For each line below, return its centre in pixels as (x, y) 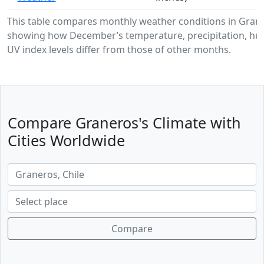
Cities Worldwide (66, 141)
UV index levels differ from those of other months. (119, 50)
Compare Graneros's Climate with (124, 123)
